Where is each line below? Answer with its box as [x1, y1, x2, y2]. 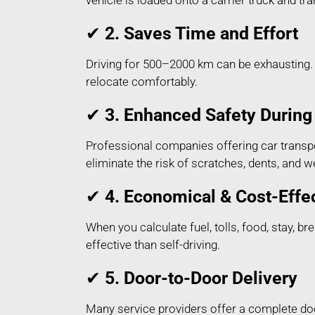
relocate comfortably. [86, 75, 198, 89]
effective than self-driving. [86, 238, 220, 252]
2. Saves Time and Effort [105, 23, 298, 44]
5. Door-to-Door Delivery [105, 268, 297, 289]
